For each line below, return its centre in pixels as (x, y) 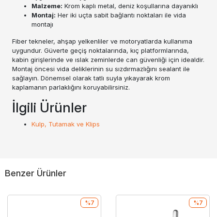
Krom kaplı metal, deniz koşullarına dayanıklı (130, 6)
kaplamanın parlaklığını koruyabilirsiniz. (71, 87)
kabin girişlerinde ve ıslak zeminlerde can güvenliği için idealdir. (108, 60)
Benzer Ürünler (36, 173)
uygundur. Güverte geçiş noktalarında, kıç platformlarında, (101, 50)
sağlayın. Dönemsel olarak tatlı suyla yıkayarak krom (91, 78)
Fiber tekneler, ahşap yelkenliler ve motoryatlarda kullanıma (102, 41)
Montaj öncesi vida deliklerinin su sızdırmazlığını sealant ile (101, 69)
